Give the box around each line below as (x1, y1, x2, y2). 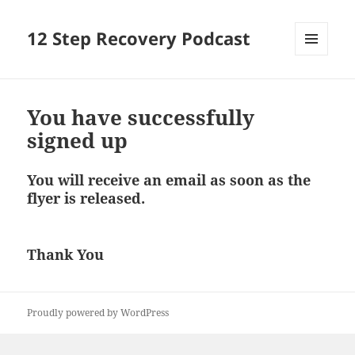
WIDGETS (295, 82, 340, 96)
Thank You (27, 245, 105, 265)
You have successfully (27, 103, 255, 132)
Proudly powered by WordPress (27, 306, 170, 320)
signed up (27, 126, 128, 155)
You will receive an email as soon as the (27, 170, 311, 190)
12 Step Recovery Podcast (27, 26, 251, 51)
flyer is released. (27, 189, 146, 208)
